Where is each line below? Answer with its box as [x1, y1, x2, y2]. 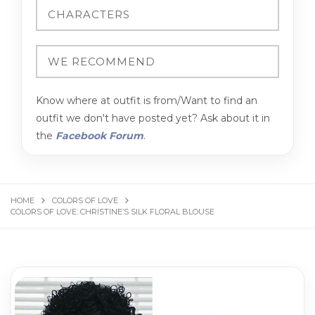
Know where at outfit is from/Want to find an [36, 94, 257, 108]
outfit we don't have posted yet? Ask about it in [36, 112, 270, 125]
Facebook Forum [56, 129, 143, 143]
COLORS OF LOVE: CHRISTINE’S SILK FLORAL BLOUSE [11, 207, 214, 217]
